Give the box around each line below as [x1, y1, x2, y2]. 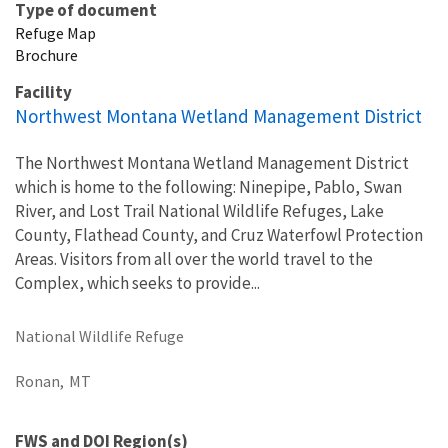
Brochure [15, 44, 78, 65]
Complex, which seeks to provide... [15, 271, 260, 294]
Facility [15, 80, 72, 103]
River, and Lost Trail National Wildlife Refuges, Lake [15, 199, 384, 222]
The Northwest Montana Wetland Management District [15, 151, 409, 174]
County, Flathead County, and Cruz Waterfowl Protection [15, 223, 423, 246]
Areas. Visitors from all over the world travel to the [15, 247, 373, 270]
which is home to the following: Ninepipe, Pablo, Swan [15, 175, 402, 198]
